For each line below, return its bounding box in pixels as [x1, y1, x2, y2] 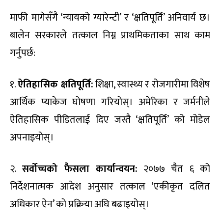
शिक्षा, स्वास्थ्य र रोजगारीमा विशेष [93, 76, 211, 93]
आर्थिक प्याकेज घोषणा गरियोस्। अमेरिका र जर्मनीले [10, 93, 210, 110]
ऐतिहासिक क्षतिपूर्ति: [18, 76, 93, 93]
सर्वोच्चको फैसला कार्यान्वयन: [22, 160, 137, 177]
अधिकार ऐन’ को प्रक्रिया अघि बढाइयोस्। [10, 195, 149, 213]
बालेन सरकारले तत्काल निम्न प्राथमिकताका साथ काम [10, 27, 210, 44]
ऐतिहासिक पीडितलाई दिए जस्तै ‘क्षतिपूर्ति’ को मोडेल [10, 111, 210, 128]
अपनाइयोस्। [10, 129, 54, 146]
